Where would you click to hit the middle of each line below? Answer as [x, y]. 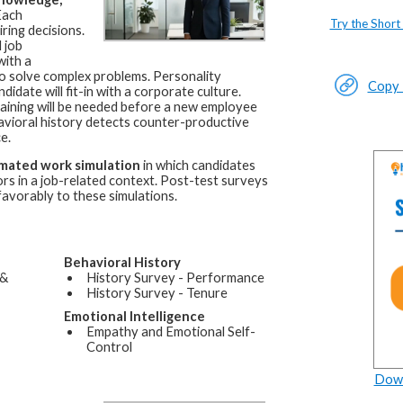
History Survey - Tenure [157, 292]
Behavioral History [122, 262]
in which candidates [197, 166]
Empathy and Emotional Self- [170, 331]
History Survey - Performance [175, 277]
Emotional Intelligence [134, 316]
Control [109, 346]
